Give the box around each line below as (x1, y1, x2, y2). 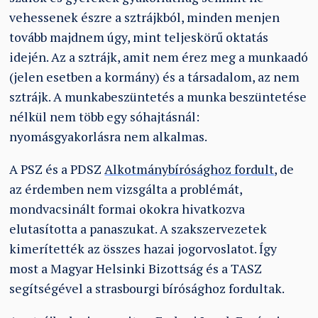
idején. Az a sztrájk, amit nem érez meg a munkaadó (9, 49, 309, 66)
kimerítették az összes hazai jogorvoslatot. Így (9, 241, 278, 258)
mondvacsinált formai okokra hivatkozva (9, 201, 246, 218)
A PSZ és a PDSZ (9, 161, 105, 178)
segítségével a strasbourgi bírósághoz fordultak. (9, 280, 285, 297)
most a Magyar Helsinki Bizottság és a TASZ (9, 261, 263, 278)
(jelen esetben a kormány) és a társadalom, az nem (9, 69, 300, 86)
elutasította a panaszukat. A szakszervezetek (9, 221, 268, 238)
